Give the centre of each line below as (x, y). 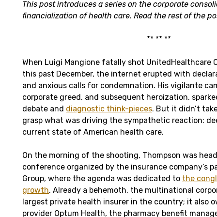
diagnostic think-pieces (109, 109)
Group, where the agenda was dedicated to (102, 179)
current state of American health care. (93, 132)
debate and (44, 109)
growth (36, 190)
